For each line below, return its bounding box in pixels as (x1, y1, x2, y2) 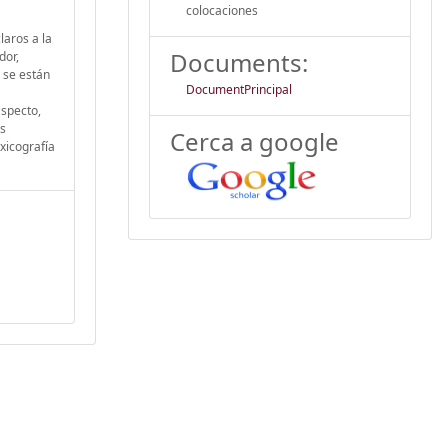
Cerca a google (170, 124, 339, 158)
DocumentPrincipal (186, 80, 292, 98)
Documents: (170, 45, 308, 79)
